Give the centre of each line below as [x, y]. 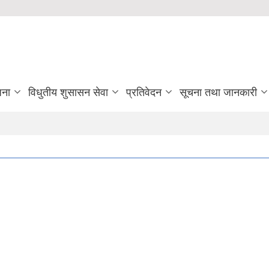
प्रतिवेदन [144, 92]
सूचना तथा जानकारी [218, 92]
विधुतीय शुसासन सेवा [68, 92]
